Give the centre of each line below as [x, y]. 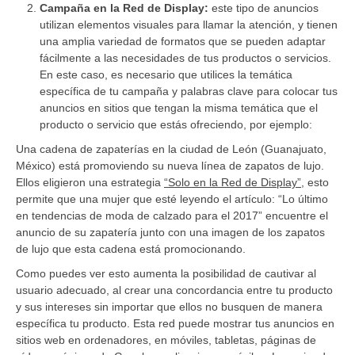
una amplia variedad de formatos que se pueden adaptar [183, 41]
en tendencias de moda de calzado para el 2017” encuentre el [174, 215]
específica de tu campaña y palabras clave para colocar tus [189, 91]
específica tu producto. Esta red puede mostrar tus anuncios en [175, 323]
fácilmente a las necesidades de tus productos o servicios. [185, 57]
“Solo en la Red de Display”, [234, 182]
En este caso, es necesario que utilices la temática [166, 74]
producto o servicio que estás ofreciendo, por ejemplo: [176, 124]
